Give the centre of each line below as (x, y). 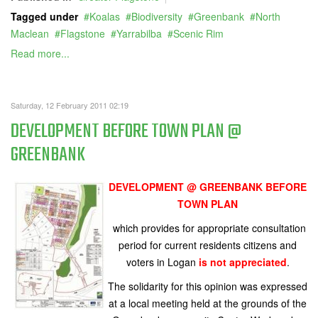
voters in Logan (162, 262)
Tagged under (44, 16)
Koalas (105, 16)
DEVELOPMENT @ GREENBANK (186, 187)
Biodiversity (157, 16)
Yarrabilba (139, 33)
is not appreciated (242, 262)
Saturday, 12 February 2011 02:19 (70, 105)
